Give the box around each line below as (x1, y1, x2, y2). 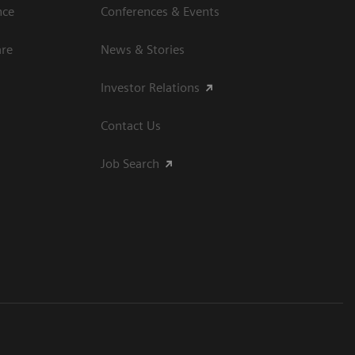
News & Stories (101, 42, 185, 58)
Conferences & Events (101, 4, 219, 20)
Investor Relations (101, 80, 200, 96)
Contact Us (101, 118, 161, 134)
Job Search (101, 156, 159, 172)
